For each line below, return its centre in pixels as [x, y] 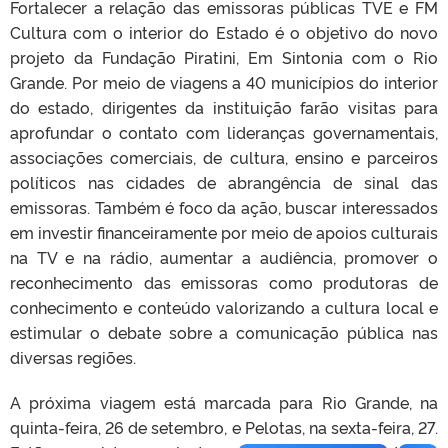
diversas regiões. [73, 356]
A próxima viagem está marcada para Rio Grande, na [224, 401]
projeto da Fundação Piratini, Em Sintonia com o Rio [224, 56]
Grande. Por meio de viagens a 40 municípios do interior [224, 81]
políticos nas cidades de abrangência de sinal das [224, 181]
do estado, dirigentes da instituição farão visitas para [224, 106]
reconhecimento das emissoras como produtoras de [224, 281]
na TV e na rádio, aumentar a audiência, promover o [224, 256]
